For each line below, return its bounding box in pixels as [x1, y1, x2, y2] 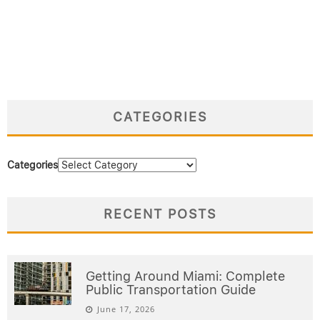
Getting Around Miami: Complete [86, 268, 285, 284]
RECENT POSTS [104, 206, 216, 221]
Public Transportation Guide [86, 281, 256, 297]
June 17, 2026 [97, 303, 155, 314]
